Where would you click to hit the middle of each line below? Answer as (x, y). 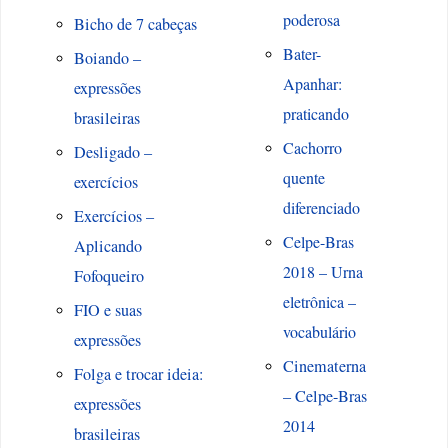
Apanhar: (312, 84)
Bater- (301, 54)
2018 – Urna (322, 272)
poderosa (311, 20)
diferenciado (321, 208)
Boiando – (107, 58)
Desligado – (112, 152)
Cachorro (312, 148)
